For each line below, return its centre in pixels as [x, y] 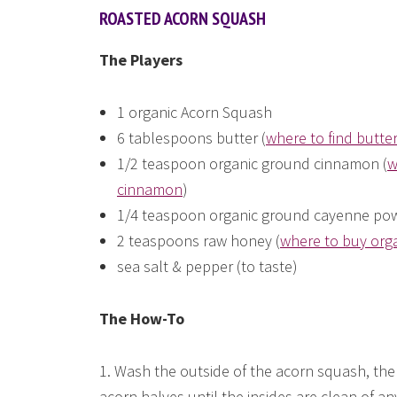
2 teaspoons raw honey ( [198, 241]
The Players [141, 60]
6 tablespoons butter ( [191, 138]
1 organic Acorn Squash [195, 112]
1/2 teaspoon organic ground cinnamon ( [252, 163]
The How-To [142, 319]
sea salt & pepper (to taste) [207, 266]
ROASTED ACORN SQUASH [183, 19]
